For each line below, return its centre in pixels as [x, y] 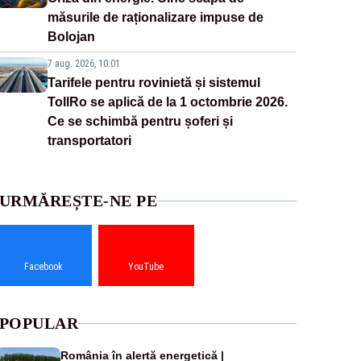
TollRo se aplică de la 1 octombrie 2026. [167, 102]
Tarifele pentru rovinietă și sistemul [154, 83]
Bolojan [71, 37]
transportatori [89, 141]
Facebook [44, 267]
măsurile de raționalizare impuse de [155, 18]
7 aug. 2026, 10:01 [83, 64]
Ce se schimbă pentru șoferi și [140, 122]
